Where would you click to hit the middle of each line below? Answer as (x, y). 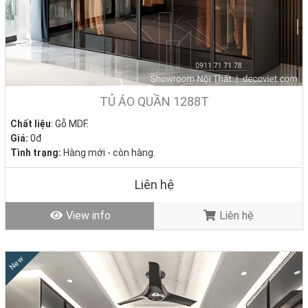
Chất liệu (31, 123)
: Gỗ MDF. (70, 123)
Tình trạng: (36, 152)
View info (87, 215)
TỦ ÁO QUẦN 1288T (154, 101)
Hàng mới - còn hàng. (108, 152)
